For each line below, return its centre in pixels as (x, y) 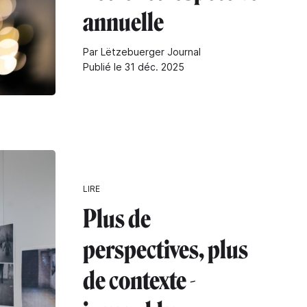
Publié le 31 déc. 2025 (134, 66)
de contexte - (139, 280)
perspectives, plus (165, 249)
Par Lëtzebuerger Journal (142, 51)
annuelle (123, 22)
